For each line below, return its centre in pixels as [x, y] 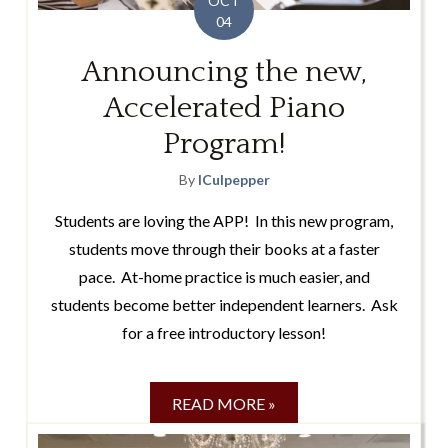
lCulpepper [233, 180]
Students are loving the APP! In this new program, [224, 221]
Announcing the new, [224, 73]
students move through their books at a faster [224, 249]
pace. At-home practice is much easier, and [224, 277]
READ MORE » [224, 404]
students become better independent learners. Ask [224, 305]
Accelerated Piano [224, 109]
